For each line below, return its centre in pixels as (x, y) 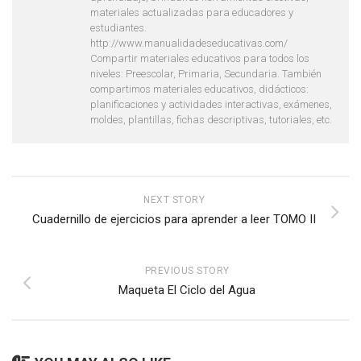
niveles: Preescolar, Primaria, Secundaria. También (206, 73)
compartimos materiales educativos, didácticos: (199, 89)
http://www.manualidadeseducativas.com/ (189, 43)
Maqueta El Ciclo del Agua (187, 290)
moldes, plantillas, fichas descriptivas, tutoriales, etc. (211, 119)
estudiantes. (118, 27)
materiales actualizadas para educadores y (192, 12)
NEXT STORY (174, 199)
